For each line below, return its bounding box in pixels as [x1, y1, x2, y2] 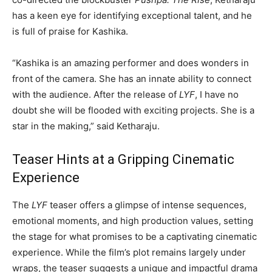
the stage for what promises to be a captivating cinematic [12, 231, 257, 243]
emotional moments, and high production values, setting [12, 215, 253, 227]
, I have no [195, 89, 239, 101]
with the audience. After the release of [12, 89, 179, 101]
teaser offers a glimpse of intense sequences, [47, 199, 246, 211]
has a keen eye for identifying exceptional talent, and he [12, 10, 252, 22]
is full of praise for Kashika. [12, 25, 128, 38]
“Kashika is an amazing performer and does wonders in [12, 57, 249, 69]
